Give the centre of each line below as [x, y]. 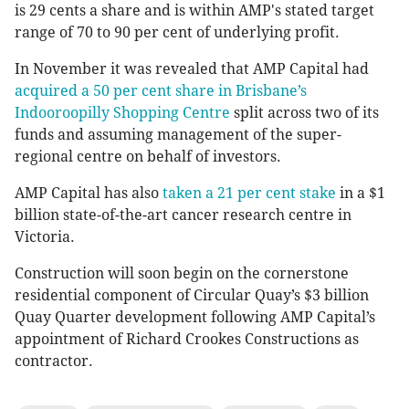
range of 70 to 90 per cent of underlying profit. [177, 33]
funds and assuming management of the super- [178, 135]
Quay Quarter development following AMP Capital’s [195, 318]
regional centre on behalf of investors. [148, 157]
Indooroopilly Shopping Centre [122, 113]
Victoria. [45, 237]
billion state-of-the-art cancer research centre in [183, 215]
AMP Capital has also [87, 194]
